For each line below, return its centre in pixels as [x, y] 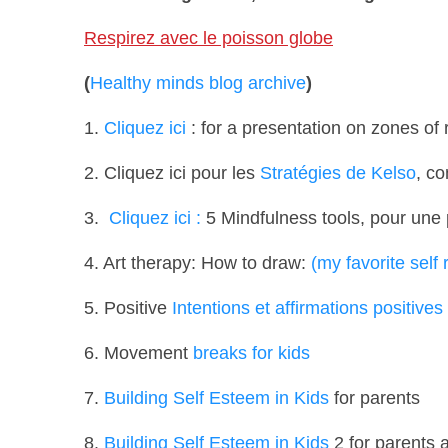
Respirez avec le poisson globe [208, 37]
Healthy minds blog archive [198, 82]
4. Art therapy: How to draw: [197, 262]
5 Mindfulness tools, [285, 217]
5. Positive [128, 307]
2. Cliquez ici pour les [172, 172]
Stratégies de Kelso [338, 172]
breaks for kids [249, 352]
